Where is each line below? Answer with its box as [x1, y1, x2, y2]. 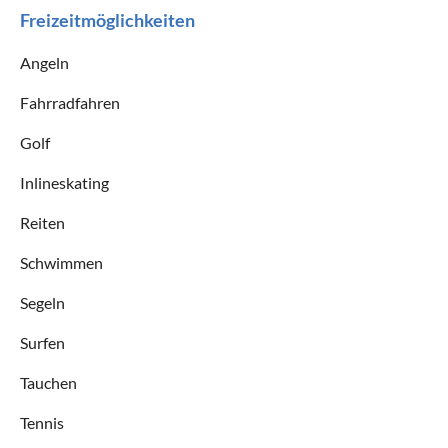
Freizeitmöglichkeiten [20, 8, 195, 31]
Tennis [20, 412, 64, 432]
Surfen [20, 332, 65, 352]
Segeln [20, 292, 65, 312]
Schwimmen [20, 252, 103, 272]
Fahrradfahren [20, 92, 120, 112]
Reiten [20, 212, 65, 232]
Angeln [20, 52, 69, 72]
